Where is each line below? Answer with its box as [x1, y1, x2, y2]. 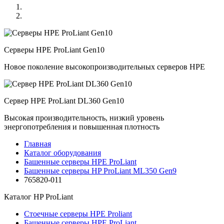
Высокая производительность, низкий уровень [4, 113, 164, 122]
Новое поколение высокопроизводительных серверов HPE [4, 62, 205, 71]
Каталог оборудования [24, 148, 101, 157]
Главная [24, 139, 51, 148]
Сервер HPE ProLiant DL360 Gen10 [4, 96, 124, 105]
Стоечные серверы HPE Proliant [24, 209, 132, 218]
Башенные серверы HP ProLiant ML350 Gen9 [24, 166, 176, 175]
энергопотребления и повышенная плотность [4, 122, 159, 131]
